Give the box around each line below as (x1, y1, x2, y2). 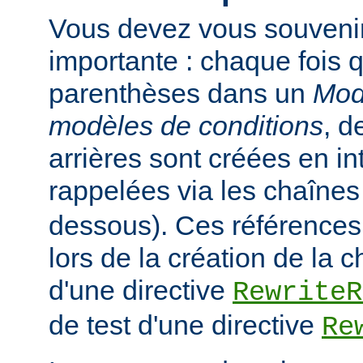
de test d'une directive (49, 310, 322, 341)
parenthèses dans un (49, 78, 313, 109)
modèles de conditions (49, 110, 323, 142)
